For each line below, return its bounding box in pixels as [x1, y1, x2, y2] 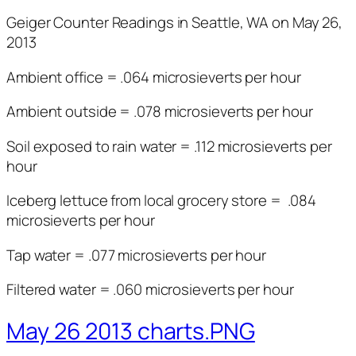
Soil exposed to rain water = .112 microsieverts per [6, 135, 332, 157]
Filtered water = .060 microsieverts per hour [6, 279, 294, 300]
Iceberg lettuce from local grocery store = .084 [6, 190, 317, 211]
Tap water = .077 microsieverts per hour [6, 244, 267, 265]
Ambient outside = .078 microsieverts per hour [6, 101, 313, 122]
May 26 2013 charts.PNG [6, 315, 255, 346]
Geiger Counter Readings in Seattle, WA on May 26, [6, 12, 343, 33]
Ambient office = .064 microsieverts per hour [6, 66, 301, 87]
